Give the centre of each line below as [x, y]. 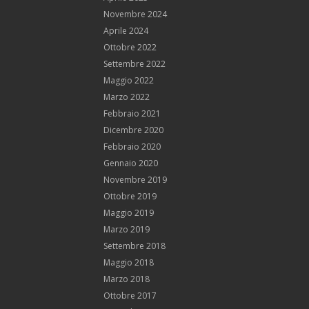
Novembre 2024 [135, 14]
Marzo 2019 [127, 229]
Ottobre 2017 [130, 295]
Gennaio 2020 [131, 163]
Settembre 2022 [134, 63]
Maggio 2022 [129, 80]
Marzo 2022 [127, 97]
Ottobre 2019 [130, 196]
